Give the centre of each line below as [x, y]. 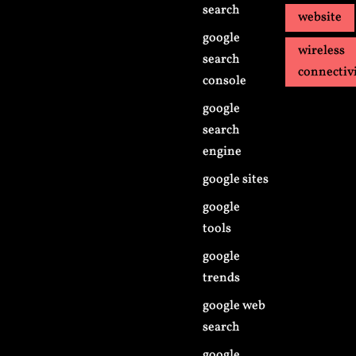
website [320, 17]
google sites [236, 180]
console [225, 81]
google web [234, 306]
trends [222, 278]
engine [222, 152]
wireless [322, 51]
